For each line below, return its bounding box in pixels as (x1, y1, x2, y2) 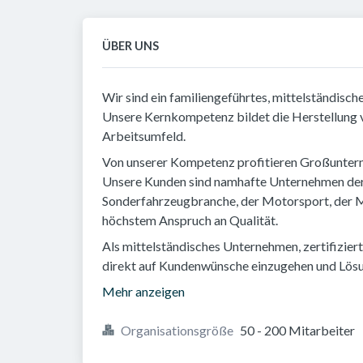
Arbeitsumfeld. (102, 128, 186, 143)
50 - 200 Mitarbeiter (240, 322, 355, 338)
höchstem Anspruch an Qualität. (102, 212, 278, 228)
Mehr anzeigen (102, 284, 185, 299)
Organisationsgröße (121, 322, 233, 338)
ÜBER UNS (102, 39, 159, 53)
